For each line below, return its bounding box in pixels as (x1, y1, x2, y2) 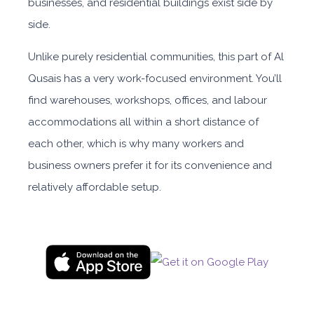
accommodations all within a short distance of (28, 116, 259, 128)
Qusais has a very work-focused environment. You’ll (28, 72, 282, 85)
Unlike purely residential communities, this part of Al (28, 50, 284, 63)
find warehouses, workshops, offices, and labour (28, 94, 267, 107)
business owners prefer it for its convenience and (28, 159, 272, 172)
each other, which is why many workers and (28, 137, 244, 150)
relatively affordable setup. (28, 181, 161, 193)
